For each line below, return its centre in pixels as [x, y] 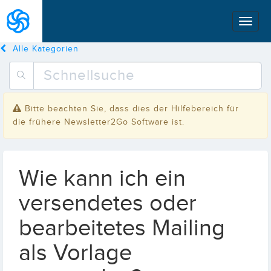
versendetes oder [108, 204]
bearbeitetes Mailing [122, 228]
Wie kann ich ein [102, 179]
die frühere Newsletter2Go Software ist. [99, 122]
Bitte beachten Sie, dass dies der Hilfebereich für [132, 109]
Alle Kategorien [46, 49]
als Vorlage [75, 253]
